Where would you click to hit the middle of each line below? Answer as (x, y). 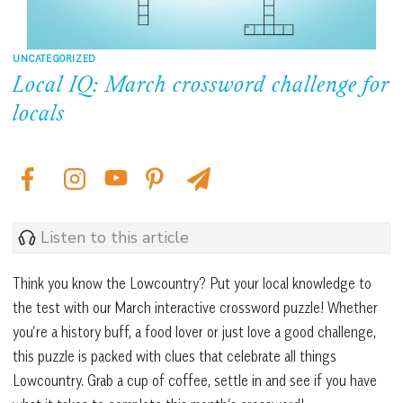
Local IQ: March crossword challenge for (201, 86)
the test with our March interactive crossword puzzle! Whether (195, 307)
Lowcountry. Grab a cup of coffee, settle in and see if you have (195, 380)
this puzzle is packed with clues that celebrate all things (175, 356)
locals (39, 115)
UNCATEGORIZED (54, 58)
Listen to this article (115, 238)
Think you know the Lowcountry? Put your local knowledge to (192, 283)
